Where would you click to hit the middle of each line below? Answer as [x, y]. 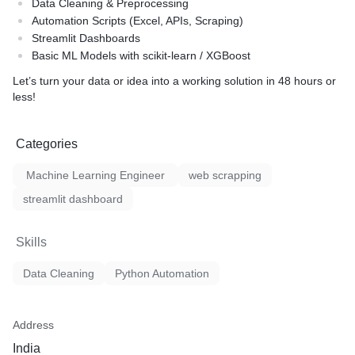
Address [33, 325]
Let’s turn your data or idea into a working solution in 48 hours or [174, 81]
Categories [47, 144]
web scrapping [225, 175]
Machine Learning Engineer [95, 175]
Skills [31, 242]
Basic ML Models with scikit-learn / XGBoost [141, 55]
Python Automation [162, 273]
